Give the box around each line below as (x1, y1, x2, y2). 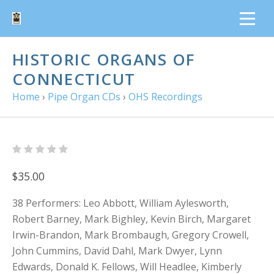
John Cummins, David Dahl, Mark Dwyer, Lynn (12, 244, 222, 257)
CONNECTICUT (12, 68, 136, 90)
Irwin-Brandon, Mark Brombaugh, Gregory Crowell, (12, 228, 249, 242)
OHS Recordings (128, 90, 202, 103)
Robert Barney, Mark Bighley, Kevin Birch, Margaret (12, 212, 251, 226)
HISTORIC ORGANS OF (12, 48, 195, 70)
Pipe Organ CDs (48, 90, 120, 103)
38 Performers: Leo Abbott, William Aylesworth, (12, 196, 229, 210)
